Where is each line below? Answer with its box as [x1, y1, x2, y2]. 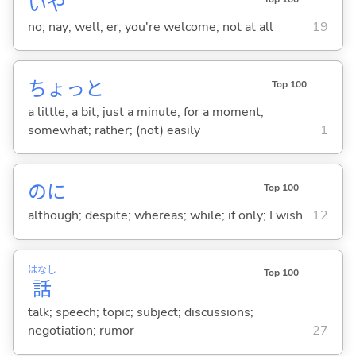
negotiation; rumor [27, 322, 134, 340]
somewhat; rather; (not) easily [27, 121, 200, 139]
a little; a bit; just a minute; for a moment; [27, 103, 264, 121]
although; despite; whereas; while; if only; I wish [27, 207, 303, 225]
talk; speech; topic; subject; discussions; [27, 304, 253, 322]
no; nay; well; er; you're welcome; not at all [27, 17, 273, 36]
